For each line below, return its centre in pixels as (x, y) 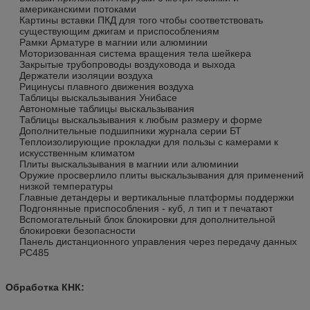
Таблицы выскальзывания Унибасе (98, 97)
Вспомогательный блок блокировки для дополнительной (147, 219)
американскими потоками (78, 9)
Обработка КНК (43, 287)
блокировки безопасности (77, 230)
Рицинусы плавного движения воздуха (107, 86)
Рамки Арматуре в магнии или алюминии (113, 42)
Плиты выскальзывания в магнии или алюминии (129, 164)
